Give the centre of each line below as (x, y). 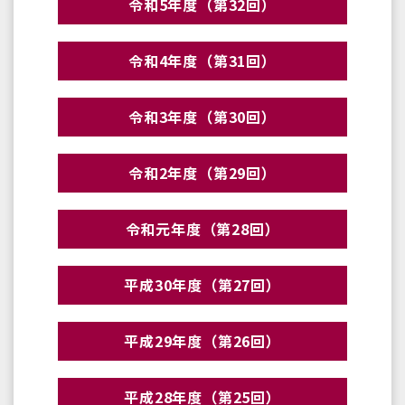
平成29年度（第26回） (202, 341)
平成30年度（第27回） (202, 285)
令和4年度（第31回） (202, 61)
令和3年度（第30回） (202, 117)
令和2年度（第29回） (202, 173)
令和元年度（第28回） (202, 229)
